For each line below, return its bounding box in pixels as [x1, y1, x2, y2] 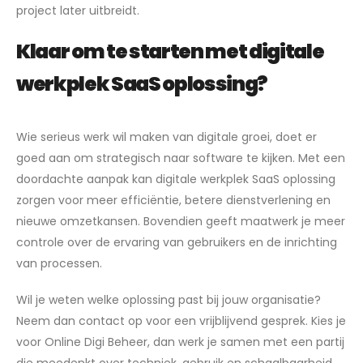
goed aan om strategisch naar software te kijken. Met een [16, 150, 345, 167]
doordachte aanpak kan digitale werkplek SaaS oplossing [16, 171, 335, 188]
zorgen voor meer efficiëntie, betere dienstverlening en [16, 192, 331, 209]
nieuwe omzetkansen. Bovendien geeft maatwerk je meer [16, 213, 345, 230]
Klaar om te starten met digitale [16, 37, 324, 66]
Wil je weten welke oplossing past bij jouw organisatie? [16, 291, 321, 308]
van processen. [16, 255, 102, 272]
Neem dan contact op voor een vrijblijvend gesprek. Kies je [16, 312, 346, 329]
